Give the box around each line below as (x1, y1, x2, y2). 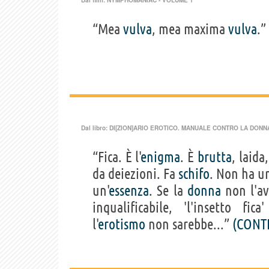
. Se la (149, 182, 187, 199)
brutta (197, 148, 232, 165)
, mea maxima (152, 20, 228, 37)
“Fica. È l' (92, 148, 142, 165)
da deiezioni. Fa (92, 165, 179, 182)
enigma (141, 148, 181, 165)
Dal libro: (81, 123, 109, 132)
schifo (178, 165, 210, 182)
